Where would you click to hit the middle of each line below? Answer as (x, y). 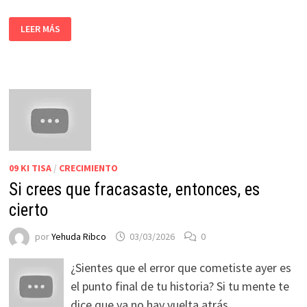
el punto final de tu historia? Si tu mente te (180, 286)
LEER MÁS (40, 29)
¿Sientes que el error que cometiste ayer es (181, 267)
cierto (28, 210)
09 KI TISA (30, 168)
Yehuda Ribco (78, 236)
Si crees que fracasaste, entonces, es (134, 189)
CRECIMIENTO (88, 168)
